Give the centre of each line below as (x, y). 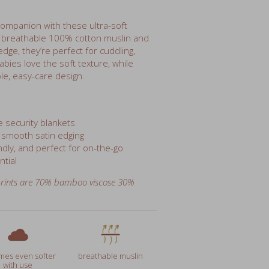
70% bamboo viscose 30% (84, 156)
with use (18, 239)
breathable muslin (110, 230)
